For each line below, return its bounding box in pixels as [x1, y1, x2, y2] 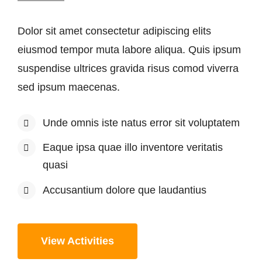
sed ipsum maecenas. [17, 81, 120, 93]
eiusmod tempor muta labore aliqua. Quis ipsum [17, 43, 241, 56]
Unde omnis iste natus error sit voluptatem [43, 116, 240, 129]
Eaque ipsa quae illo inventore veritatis [43, 142, 223, 154]
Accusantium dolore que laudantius [43, 184, 207, 196]
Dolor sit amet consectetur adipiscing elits [17, 25, 211, 37]
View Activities [40, 235, 114, 247]
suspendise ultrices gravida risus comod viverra [17, 62, 239, 74]
